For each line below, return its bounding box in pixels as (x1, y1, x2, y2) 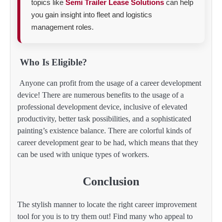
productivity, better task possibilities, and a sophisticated (17, 114, 191, 123)
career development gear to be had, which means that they (17, 138, 198, 147)
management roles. (31, 23, 94, 32)
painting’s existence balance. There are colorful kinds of (17, 126, 191, 135)
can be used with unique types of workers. (17, 150, 151, 159)
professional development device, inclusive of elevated (17, 103, 187, 111)
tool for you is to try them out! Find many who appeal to (17, 212, 193, 221)
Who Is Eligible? (17, 57, 87, 68)
